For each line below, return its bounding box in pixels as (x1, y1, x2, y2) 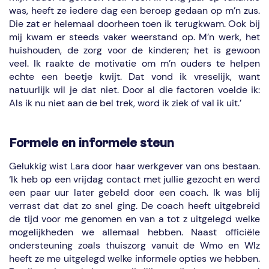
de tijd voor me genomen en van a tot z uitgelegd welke (9, 213, 260, 225)
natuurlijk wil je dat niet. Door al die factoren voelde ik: (9, 83, 260, 96)
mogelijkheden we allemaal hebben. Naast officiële (9, 226, 260, 238)
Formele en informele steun (9, 136, 174, 150)
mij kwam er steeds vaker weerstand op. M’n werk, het (9, 31, 260, 43)
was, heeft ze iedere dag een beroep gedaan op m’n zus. (9, 4, 260, 17)
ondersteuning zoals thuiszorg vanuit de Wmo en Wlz (9, 239, 260, 252)
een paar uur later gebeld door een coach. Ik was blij (9, 186, 260, 199)
